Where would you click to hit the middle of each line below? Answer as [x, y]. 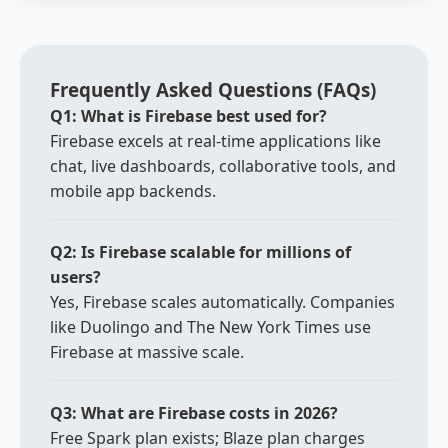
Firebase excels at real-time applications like [215, 141]
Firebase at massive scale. [147, 352]
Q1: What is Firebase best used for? [188, 116]
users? [75, 277]
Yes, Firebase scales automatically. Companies [222, 302]
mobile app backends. [133, 191]
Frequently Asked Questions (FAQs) [213, 89]
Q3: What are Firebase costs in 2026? [194, 413]
